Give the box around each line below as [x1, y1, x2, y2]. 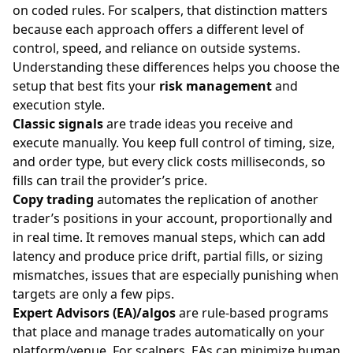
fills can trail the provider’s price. [13, 172, 207, 189]
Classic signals [13, 115, 103, 132]
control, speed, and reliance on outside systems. [13, 39, 300, 57]
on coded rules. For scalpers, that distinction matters [13, 2, 328, 19]
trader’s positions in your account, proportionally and [13, 210, 333, 227]
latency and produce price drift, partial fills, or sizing [13, 247, 323, 265]
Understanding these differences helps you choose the [13, 58, 340, 76]
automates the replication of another [94, 191, 318, 208]
